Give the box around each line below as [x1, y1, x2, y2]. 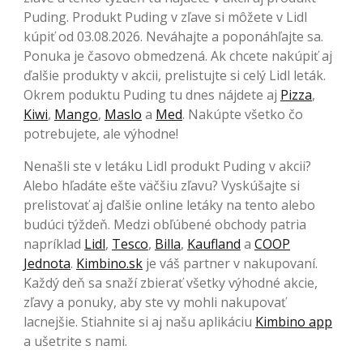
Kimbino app [255, 312, 332, 331]
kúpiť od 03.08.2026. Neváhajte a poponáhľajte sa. [23, 27, 323, 45]
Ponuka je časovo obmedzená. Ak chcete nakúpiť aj [23, 46, 332, 65]
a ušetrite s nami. [23, 331, 127, 350]
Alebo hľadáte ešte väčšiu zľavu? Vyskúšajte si [23, 176, 300, 194]
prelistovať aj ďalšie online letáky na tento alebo [23, 195, 315, 214]
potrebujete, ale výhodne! [23, 124, 178, 143]
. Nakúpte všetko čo [182, 105, 303, 123]
